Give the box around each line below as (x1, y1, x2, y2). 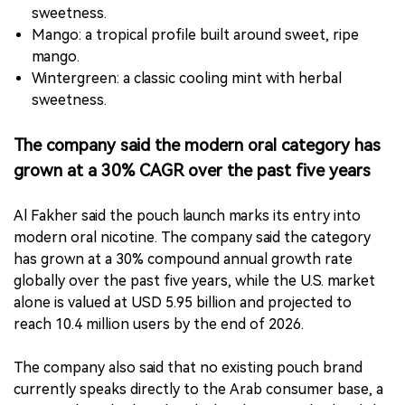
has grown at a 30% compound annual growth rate (14, 250, 353, 268)
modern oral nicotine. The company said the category (14, 229, 371, 247)
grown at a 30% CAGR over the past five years (14, 161, 371, 182)
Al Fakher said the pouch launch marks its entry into (14, 207, 361, 225)
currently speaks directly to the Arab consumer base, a (14, 381, 383, 399)
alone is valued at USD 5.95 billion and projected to (14, 294, 352, 312)
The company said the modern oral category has (14, 136, 381, 156)
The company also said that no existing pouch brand (14, 359, 363, 377)
